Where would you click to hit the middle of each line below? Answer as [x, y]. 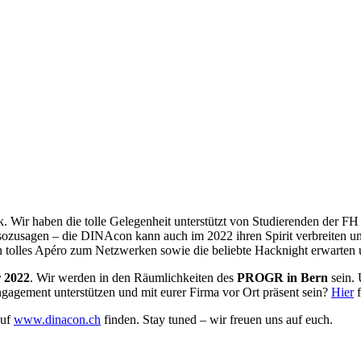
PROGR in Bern [282, 277]
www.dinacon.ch [57, 319]
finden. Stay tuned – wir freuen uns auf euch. [217, 319]
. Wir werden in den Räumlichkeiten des [133, 277]
